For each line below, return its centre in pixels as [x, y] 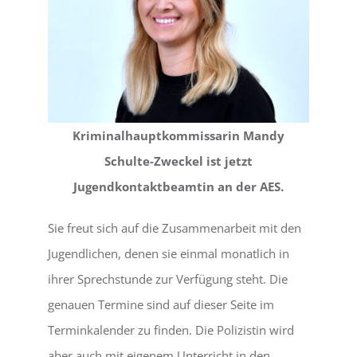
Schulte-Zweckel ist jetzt [178, 161]
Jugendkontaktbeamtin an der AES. [178, 186]
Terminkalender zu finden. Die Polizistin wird [171, 330]
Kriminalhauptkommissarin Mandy [178, 135]
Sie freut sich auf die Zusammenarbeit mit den [175, 228]
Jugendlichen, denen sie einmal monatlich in [169, 253]
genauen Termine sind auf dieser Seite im [161, 304]
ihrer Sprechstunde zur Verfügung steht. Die [168, 279]
